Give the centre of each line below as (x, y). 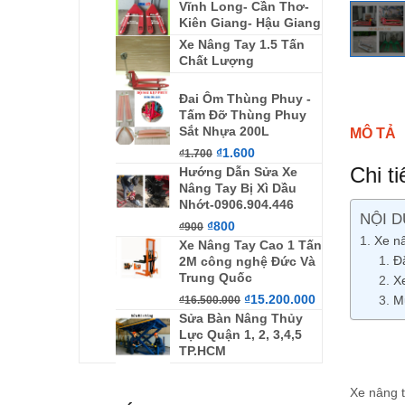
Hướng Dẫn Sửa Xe (238, 172)
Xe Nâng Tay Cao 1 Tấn (250, 245)
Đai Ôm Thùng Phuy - (245, 99)
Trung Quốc (216, 278)
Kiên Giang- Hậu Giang (250, 23)
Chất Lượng (217, 61)
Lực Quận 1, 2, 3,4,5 (240, 334)
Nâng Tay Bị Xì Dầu (238, 188)
